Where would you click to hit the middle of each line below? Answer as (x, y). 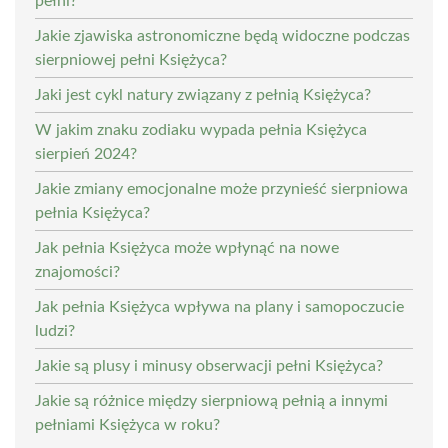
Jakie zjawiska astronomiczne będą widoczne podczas (222, 35)
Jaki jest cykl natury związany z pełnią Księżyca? (203, 94)
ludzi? (55, 330)
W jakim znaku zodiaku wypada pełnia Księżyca (201, 129)
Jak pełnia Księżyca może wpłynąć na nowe (187, 247)
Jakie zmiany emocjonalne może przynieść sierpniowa (221, 188)
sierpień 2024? (86, 153)
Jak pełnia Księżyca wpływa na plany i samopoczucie (219, 306)
